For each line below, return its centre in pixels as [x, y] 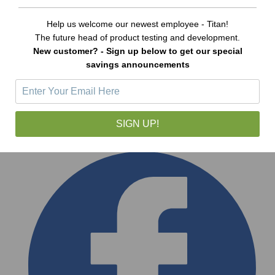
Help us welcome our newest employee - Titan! [137, 24]
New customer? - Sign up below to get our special [137, 51]
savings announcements [137, 65]
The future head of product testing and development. [137, 38]
